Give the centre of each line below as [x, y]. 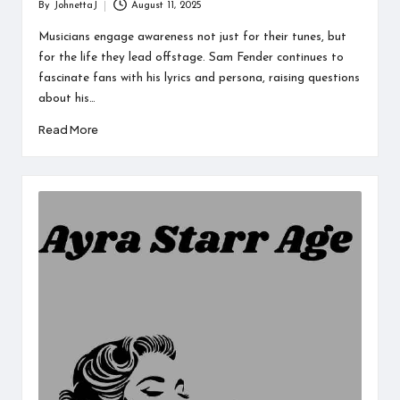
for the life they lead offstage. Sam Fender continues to [191, 57]
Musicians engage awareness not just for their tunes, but [192, 37]
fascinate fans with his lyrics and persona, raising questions [199, 78]
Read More [68, 129]
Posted [52, 13]
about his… [67, 98]
